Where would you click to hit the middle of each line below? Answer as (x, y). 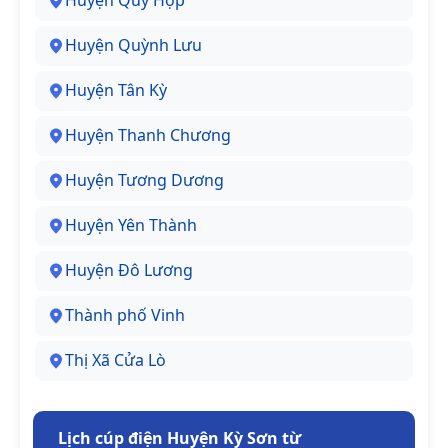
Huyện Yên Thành (131, 225)
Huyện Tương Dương (144, 180)
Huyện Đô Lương (129, 270)
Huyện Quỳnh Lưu (133, 45)
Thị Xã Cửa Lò (115, 360)
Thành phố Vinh (125, 315)
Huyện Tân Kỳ (116, 90)
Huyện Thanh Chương (148, 135)
